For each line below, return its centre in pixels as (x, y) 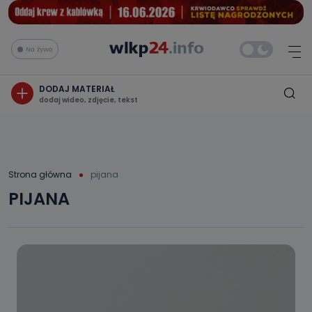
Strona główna (40, 174)
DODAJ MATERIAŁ (77, 88)
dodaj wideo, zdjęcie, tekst (88, 100)
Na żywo (39, 49)
